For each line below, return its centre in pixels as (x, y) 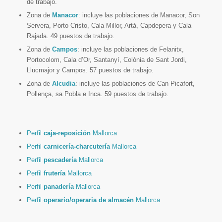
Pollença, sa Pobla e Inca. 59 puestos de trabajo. (97, 94)
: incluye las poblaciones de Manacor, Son (139, 15)
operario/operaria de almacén (88, 200)
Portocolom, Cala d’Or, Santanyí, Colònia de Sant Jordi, (107, 60)
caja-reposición (66, 133)
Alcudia (63, 84)
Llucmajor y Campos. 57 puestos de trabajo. (90, 70)
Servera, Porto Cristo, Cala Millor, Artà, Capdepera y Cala (109, 26)
